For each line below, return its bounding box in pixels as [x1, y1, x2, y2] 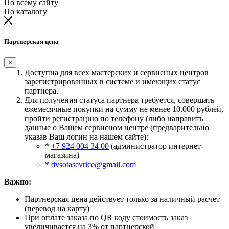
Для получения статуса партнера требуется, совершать [25, 96, 214, 105]
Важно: [4, 177, 31, 187]
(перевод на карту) [25, 204, 89, 213]
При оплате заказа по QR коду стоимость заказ [25, 213, 188, 222]
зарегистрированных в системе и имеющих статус [25, 77, 200, 86]
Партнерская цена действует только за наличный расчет [25, 195, 220, 204]
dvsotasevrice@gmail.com [51, 160, 136, 169]
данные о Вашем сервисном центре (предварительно [25, 123, 209, 132]
